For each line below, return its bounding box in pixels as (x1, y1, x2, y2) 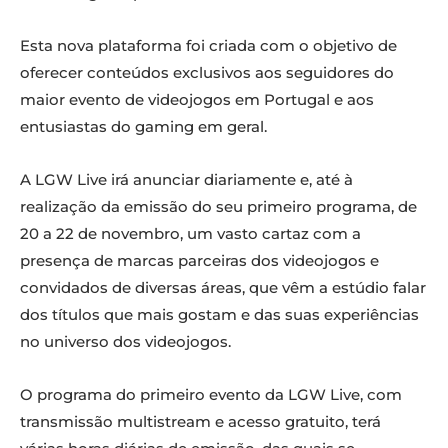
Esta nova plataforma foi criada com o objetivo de (20, 35, 397, 55)
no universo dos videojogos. (20, 331, 231, 351)
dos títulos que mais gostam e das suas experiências (20, 304, 419, 324)
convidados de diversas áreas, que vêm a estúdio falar (20, 277, 426, 297)
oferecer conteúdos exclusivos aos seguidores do (20, 62, 394, 82)
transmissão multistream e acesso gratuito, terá (20, 411, 381, 431)
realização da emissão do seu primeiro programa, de (20, 196, 417, 216)
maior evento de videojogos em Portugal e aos (20, 89, 374, 109)
